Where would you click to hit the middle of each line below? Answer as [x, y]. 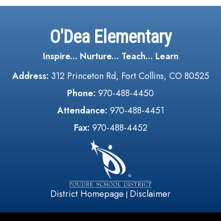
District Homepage [87, 194]
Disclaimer [150, 194]
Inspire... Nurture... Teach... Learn [110, 56]
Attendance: [82, 110]
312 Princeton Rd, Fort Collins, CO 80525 [130, 76]
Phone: [81, 93]
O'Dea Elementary [110, 37]
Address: [32, 76]
